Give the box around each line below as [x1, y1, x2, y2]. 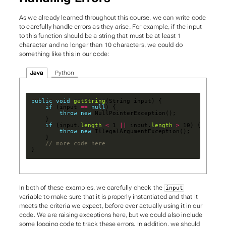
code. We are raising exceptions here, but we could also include [19, 211, 203, 218]
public [31, 98, 53, 105]
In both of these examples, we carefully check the [19, 184, 164, 191]
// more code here [45, 140, 106, 147]
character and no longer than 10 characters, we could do [19, 41, 183, 48]
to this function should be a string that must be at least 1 [19, 32, 181, 39]
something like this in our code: [19, 50, 110, 58]
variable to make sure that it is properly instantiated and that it [19, 193, 198, 200]
